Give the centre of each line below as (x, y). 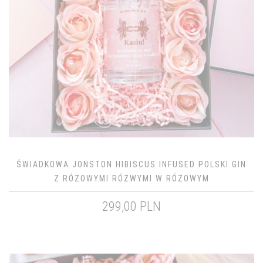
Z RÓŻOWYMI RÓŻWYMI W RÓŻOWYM (131, 178)
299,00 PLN (131, 206)
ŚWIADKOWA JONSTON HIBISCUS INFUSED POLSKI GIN (131, 164)
